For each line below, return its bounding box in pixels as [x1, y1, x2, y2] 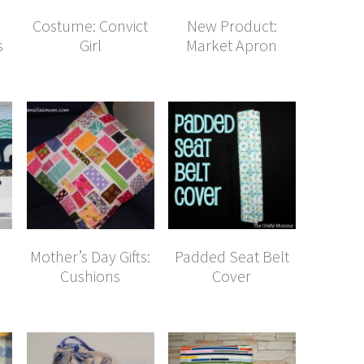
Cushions [60, 266, 121, 287]
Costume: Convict [32, 15, 149, 37]
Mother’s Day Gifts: [30, 246, 151, 267]
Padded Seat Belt [174, 246, 289, 267]
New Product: [186, 15, 277, 37]
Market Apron [186, 35, 278, 56]
